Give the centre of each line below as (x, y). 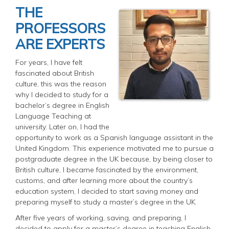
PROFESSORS (60, 28)
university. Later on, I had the (62, 127)
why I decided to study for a (62, 94)
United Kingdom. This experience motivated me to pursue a (114, 148)
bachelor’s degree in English (62, 105)
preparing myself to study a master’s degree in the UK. (106, 202)
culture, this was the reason (61, 84)
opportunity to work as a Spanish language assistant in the (114, 137)
